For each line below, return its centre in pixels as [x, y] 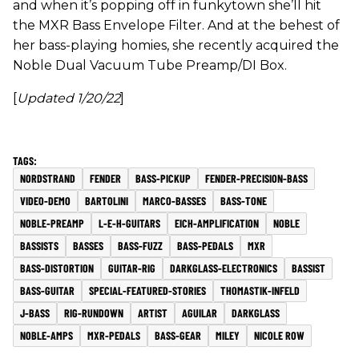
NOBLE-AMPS [46, 335]
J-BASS [35, 313]
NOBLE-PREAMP [52, 223]
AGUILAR [200, 313]
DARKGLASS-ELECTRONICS [224, 268]
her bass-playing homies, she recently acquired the [176, 45]
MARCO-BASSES [174, 200]
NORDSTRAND [48, 178]
